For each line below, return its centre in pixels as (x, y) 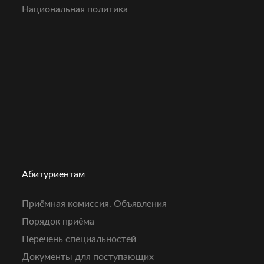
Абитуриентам (54, 175)
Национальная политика (75, 10)
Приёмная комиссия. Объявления (95, 204)
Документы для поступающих (88, 257)
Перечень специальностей (79, 240)
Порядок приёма (58, 222)
